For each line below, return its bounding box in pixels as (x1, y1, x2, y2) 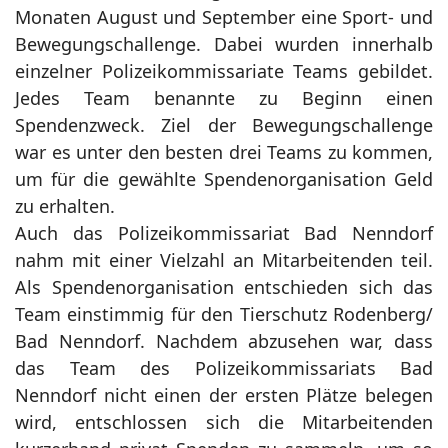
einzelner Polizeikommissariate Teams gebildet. (15, 58, 433, 83)
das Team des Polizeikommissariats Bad (15, 355, 433, 380)
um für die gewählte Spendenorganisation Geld (15, 166, 433, 191)
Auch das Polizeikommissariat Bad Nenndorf (15, 220, 433, 245)
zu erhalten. (15, 193, 115, 218)
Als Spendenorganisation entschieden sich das (15, 274, 433, 299)
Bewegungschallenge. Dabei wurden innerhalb (15, 31, 433, 56)
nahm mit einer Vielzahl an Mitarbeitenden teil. (15, 247, 433, 272)
